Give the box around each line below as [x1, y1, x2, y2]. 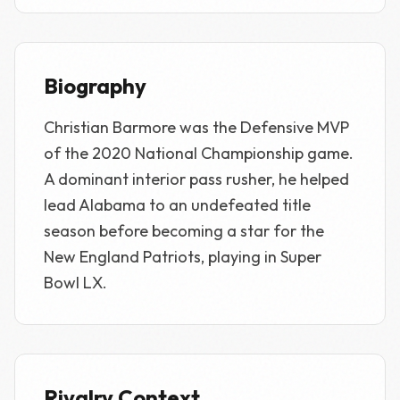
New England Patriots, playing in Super [44, 246, 321, 267]
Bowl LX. [44, 272, 107, 293]
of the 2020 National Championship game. [44, 143, 354, 163]
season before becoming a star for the [44, 221, 324, 241]
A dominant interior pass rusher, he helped [44, 169, 349, 189]
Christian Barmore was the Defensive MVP [44, 117, 349, 137]
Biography [44, 72, 146, 99]
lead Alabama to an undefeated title [44, 195, 311, 215]
